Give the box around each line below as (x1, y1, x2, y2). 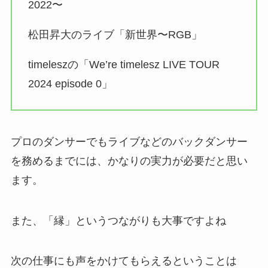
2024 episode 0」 (28, 78, 112, 90)
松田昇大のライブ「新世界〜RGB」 (28, 29, 202, 41)
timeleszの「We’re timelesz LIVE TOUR (28, 59, 220, 71)
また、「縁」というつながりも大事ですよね (10, 214, 226, 227)
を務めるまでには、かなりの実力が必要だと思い (10, 154, 248, 167)
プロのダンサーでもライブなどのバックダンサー (10, 135, 248, 148)
